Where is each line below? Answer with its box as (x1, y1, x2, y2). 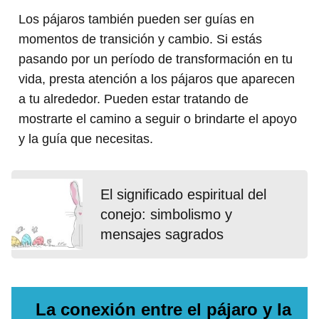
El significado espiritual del (100, 186, 266, 202)
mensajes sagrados (100, 226, 224, 242)
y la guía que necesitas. (19, 131, 153, 146)
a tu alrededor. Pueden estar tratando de (19, 91, 249, 106)
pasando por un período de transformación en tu (19, 51, 293, 66)
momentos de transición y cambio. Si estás (19, 31, 262, 46)
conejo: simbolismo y (100, 206, 232, 222)
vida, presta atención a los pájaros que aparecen (19, 71, 295, 86)
